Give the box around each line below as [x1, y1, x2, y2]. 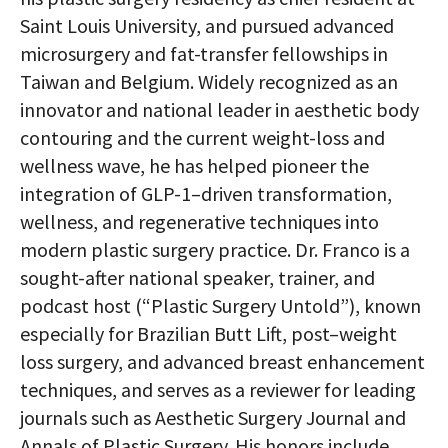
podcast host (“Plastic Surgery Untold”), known [20, 293, 421, 318]
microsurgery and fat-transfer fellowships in [20, 41, 388, 66]
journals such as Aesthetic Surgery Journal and [20, 405, 406, 430]
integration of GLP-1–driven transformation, [20, 181, 392, 206]
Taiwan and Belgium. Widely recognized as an [20, 69, 398, 94]
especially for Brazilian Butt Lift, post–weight [20, 321, 397, 346]
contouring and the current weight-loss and [20, 125, 385, 150]
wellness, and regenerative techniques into [20, 209, 379, 234]
